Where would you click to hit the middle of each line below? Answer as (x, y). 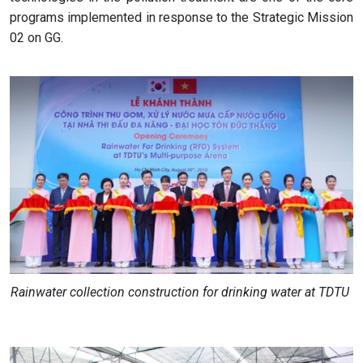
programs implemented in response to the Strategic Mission (181, 17)
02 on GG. (36, 38)
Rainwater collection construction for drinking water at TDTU (181, 292)
